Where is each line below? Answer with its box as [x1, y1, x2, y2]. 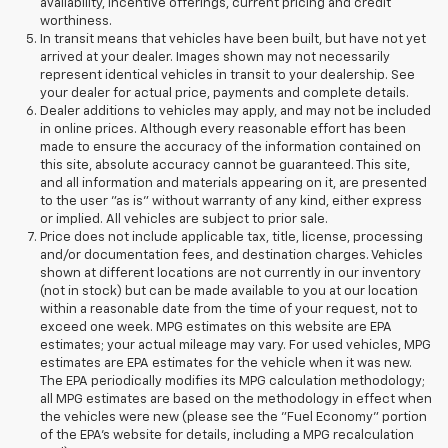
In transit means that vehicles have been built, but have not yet [40, 33, 426, 47]
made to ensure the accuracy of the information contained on [40, 141, 421, 155]
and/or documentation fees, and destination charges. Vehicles [40, 249, 423, 263]
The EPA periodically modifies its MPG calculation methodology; [40, 375, 425, 389]
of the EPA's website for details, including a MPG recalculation [40, 429, 414, 443]
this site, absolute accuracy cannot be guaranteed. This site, [40, 159, 410, 173]
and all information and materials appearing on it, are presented [40, 177, 427, 191]
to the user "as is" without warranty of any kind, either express [40, 195, 422, 209]
